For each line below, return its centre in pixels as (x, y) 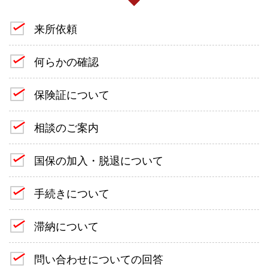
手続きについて (72, 193)
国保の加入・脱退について (99, 160)
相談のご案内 (66, 127)
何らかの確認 (66, 62)
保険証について (72, 95)
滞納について (66, 226)
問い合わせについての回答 (99, 259)
